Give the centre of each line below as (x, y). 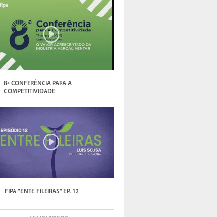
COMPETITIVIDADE (29, 92)
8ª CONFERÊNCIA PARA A (38, 84)
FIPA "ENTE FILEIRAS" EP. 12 (42, 191)
